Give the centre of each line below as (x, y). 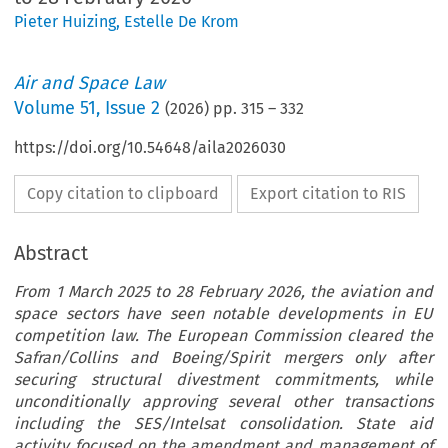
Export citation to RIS (328, 193)
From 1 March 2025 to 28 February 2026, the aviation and (223, 291)
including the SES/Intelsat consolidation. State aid (223, 423)
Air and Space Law (90, 82)
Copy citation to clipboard (123, 193)
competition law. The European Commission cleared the (223, 335)
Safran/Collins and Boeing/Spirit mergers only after (223, 357)
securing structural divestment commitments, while (223, 379)
